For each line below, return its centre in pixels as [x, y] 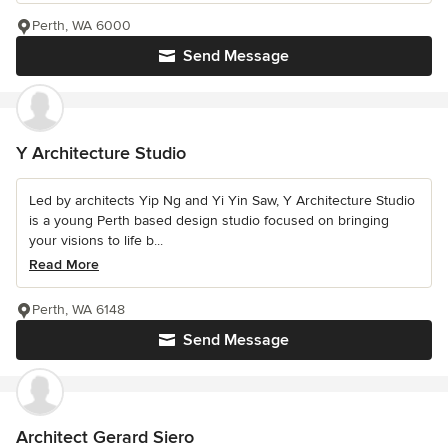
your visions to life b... [96, 241]
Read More [64, 265]
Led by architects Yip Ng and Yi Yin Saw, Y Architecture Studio [222, 201]
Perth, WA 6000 [81, 26]
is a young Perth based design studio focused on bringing [209, 221]
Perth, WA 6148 [78, 310]
